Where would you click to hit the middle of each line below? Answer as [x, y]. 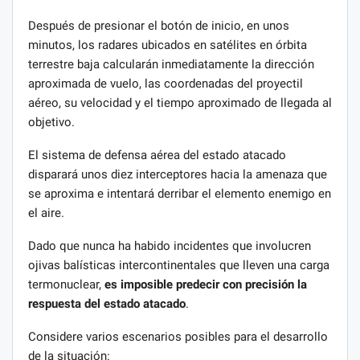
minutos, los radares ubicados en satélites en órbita [168, 45]
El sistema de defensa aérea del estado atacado [157, 155]
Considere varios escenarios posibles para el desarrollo [178, 336]
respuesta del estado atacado [107, 303]
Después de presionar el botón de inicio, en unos [159, 25]
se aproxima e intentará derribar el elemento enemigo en [180, 193]
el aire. [46, 213]
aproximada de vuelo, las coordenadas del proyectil [166, 83]
